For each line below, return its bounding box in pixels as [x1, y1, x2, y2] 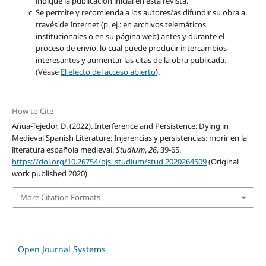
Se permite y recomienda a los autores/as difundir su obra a [35, 7, 245, 18]
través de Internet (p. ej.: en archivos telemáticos [35, 19, 206, 30]
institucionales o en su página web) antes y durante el [35, 31, 224, 42]
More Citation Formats [20, 192, 100, 203]
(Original [206, 156, 239, 167]
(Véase [35, 66, 61, 78]
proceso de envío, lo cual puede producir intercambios [35, 43, 227, 54]
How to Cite [11, 106, 53, 117]
